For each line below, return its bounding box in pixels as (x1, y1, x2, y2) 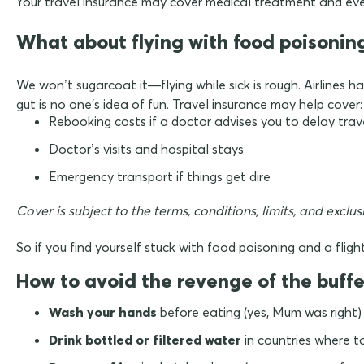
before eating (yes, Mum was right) (157, 303, 362, 320)
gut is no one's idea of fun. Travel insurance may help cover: (16, 95, 362, 112)
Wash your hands (49, 303, 157, 320)
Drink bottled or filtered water (49, 331, 241, 348)
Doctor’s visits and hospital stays (49, 140, 244, 157)
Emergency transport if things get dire (49, 167, 271, 184)
